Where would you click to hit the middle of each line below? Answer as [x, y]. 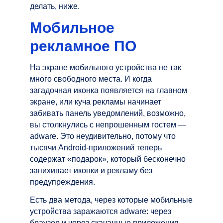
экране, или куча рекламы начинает [96, 102]
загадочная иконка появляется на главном [109, 90]
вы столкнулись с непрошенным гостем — [108, 124]
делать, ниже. [55, 6]
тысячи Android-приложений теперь [96, 147]
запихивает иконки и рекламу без [91, 170]
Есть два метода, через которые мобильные [111, 200]
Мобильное [72, 27]
